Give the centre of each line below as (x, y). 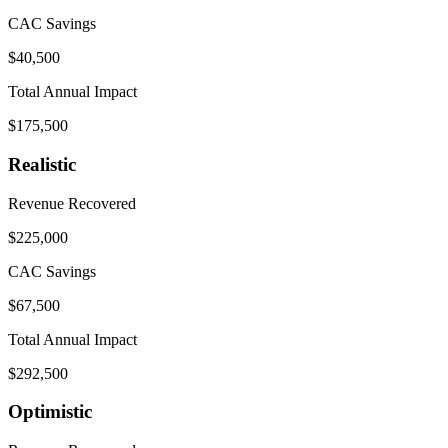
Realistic (42, 164)
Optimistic (50, 412)
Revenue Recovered (72, 203)
